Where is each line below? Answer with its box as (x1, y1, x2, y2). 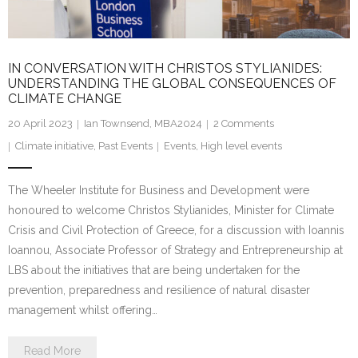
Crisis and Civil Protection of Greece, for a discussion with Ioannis (8, 223, 344, 237)
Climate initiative (15, 139, 93, 152)
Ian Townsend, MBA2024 (84, 117, 202, 129)
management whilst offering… (8, 303, 157, 316)
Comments (221, 117, 274, 129)
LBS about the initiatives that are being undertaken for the (8, 263, 300, 276)
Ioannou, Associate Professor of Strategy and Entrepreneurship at (8, 243, 343, 257)
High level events (201, 139, 282, 152)
